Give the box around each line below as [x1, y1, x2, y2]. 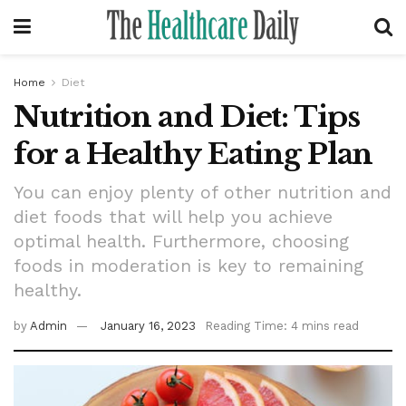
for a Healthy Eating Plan [14, 136, 372, 172]
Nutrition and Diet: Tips [14, 99, 360, 135]
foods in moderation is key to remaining [14, 255, 363, 276]
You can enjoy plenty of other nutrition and [14, 181, 391, 203]
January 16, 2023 [101, 318, 196, 333]
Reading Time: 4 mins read [205, 318, 359, 333]
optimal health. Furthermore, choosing [14, 230, 349, 252]
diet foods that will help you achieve [14, 206, 333, 227]
